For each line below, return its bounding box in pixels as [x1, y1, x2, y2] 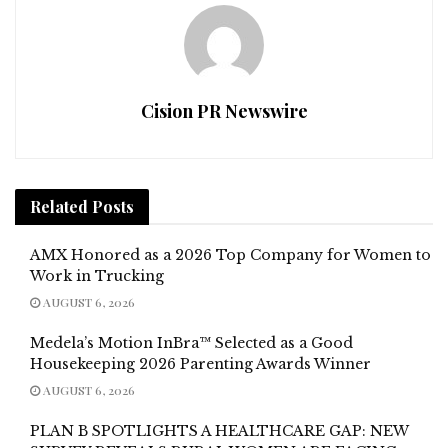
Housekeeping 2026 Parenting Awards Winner [30, 354, 371, 373]
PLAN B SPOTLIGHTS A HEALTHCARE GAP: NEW [30, 421, 408, 440]
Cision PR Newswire [140, 98, 308, 123]
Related [30, 195, 88, 217]
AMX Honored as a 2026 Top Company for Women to [30, 245, 431, 264]
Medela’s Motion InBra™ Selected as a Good [30, 333, 353, 352]
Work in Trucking [30, 266, 164, 285]
